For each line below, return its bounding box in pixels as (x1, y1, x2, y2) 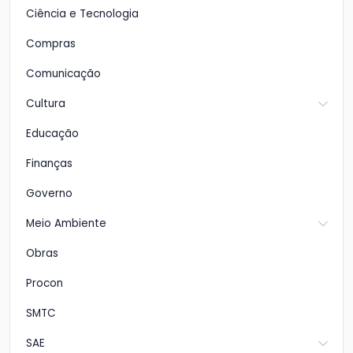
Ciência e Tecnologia (26, 6, 139, 22)
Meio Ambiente (26, 216, 106, 232)
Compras (26, 36, 76, 52)
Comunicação (26, 66, 101, 82)
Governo (26, 186, 72, 202)
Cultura (26, 96, 65, 112)
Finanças (26, 156, 72, 172)
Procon (26, 276, 63, 292)
